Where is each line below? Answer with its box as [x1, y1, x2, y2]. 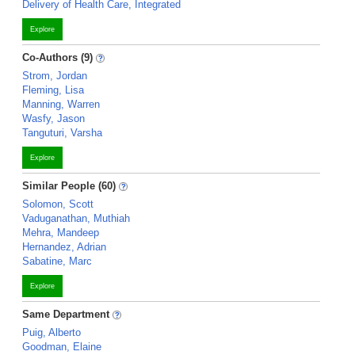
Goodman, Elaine [22, 341, 101, 353]
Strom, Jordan [22, 70, 87, 82]
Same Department [22, 308, 113, 320]
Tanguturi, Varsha [22, 127, 102, 139]
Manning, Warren [22, 98, 100, 110]
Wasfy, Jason [22, 113, 85, 124]
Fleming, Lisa [22, 84, 84, 96]
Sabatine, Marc [22, 255, 92, 267]
